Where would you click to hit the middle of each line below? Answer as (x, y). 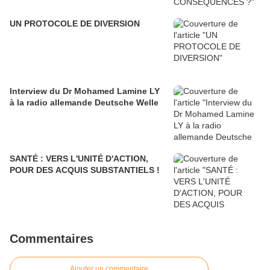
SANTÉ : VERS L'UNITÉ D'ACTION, (79, 159)
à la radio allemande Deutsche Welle (84, 103)
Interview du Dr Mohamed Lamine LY (85, 91)
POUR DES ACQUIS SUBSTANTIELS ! (85, 170)
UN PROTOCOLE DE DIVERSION (75, 24)
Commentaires (52, 239)
